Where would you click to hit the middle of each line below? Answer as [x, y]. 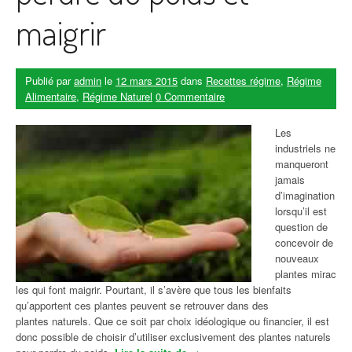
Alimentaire [51, 96]
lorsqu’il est [301, 211]
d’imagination [305, 195]
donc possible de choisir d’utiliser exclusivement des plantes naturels [173, 337]
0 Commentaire [190, 96]
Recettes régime [243, 81]
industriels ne [305, 148]
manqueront [302, 164]
